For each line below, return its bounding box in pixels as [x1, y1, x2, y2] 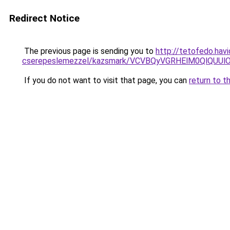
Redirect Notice [9, 12, 80, 24]
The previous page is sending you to [22, 46, 156, 56]
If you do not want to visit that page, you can [22, 75, 189, 85]
